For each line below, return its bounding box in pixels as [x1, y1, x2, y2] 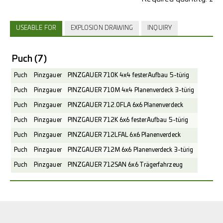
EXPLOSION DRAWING [70, 25, 133, 31]
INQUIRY [147, 25, 172, 31]
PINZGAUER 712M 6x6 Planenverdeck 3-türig [68, 147, 194, 153]
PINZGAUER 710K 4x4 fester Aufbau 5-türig [68, 73, 190, 78]
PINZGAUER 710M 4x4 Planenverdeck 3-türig [68, 88, 195, 93]
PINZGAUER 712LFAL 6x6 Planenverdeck [68, 132, 181, 138]
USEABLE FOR [16, 25, 56, 31]
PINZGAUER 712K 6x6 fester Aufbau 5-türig [68, 117, 189, 123]
